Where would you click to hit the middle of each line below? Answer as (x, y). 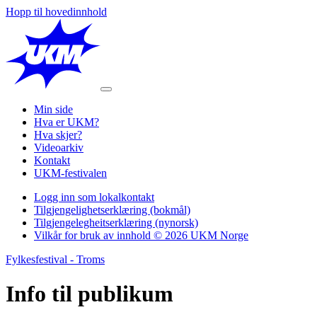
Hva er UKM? (67, 122)
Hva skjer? (58, 135)
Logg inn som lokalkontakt (94, 197)
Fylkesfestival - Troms (55, 259)
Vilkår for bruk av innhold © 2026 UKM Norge (141, 235)
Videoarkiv (59, 148)
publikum (126, 294)
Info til (42, 294)
